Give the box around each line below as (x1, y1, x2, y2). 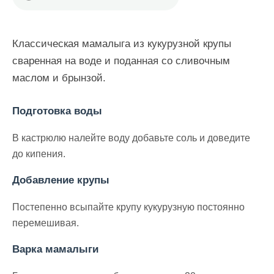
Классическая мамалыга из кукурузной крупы (12, 38, 231, 50)
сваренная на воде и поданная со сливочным (12, 55, 230, 67)
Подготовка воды (12, 105, 102, 117)
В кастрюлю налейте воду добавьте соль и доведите (12, 132, 250, 143)
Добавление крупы (12, 174, 109, 187)
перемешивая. (12, 217, 79, 228)
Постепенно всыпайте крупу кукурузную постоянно (12, 201, 245, 212)
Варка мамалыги (12, 243, 98, 256)
